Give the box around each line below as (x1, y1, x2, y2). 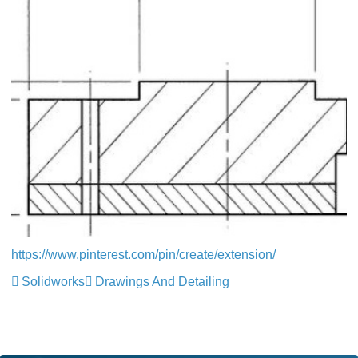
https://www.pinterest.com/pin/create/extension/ (11, 248, 276, 261)
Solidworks (22, 275, 85, 288)
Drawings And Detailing (95, 275, 229, 288)
